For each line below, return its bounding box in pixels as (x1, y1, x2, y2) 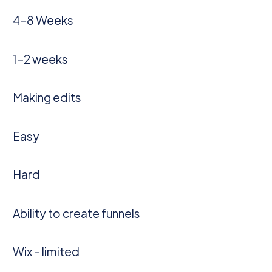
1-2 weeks (13, 51, 69, 66)
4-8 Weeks (13, 13, 74, 28)
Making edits (13, 90, 82, 105)
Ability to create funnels (13, 205, 141, 220)
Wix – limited (13, 244, 80, 259)
